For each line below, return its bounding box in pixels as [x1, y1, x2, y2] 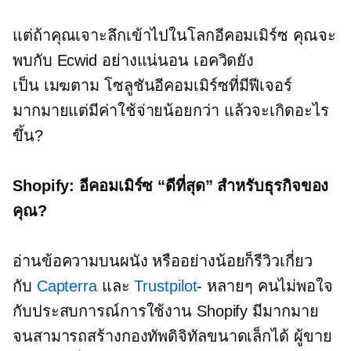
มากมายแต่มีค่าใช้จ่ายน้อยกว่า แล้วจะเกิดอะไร [13, 102, 329, 119]
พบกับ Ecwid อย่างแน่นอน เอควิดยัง [13, 52, 255, 69]
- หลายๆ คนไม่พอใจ [197, 277, 333, 295]
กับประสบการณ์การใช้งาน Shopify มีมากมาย [13, 302, 319, 320]
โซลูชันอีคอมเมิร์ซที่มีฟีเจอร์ [100, 77, 292, 94]
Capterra [36, 277, 97, 295]
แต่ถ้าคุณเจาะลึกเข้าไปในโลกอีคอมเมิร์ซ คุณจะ [13, 27, 336, 44]
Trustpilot [134, 277, 197, 295]
